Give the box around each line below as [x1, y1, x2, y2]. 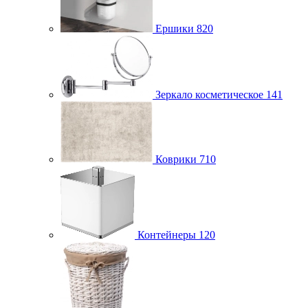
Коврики [155, 153, 197, 165]
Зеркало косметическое [155, 89, 263, 100]
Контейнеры [137, 229, 196, 241]
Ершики [155, 23, 194, 34]
